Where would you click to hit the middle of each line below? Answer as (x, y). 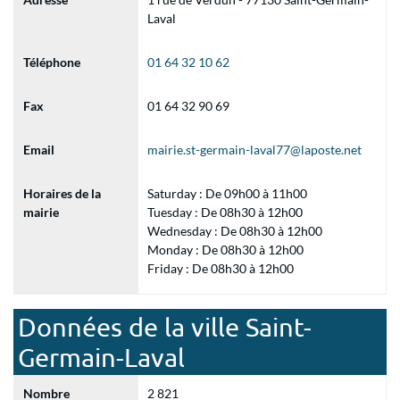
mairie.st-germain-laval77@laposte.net (254, 150)
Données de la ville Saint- (165, 327)
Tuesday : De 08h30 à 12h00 (225, 212)
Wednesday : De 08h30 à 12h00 (234, 231)
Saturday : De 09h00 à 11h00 (227, 193)
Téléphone (52, 62)
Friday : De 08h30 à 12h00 (220, 268)
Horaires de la (62, 193)
